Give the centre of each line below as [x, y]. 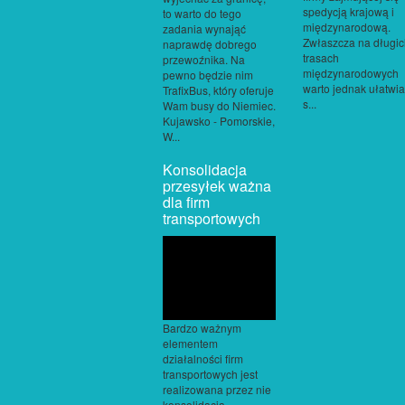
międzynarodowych [351, 72]
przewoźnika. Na [204, 59]
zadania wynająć [204, 28]
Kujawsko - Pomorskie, [219, 120]
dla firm [186, 202]
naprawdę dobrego [210, 43]
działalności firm [203, 359]
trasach [321, 57]
